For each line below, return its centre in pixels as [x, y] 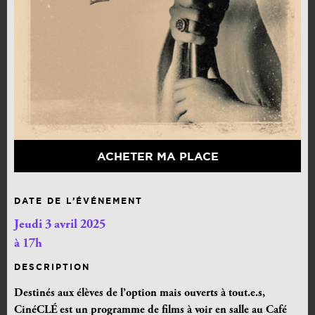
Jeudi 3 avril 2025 [60, 225]
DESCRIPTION [52, 267]
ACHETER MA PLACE [157, 156]
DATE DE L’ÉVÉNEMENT [78, 201]
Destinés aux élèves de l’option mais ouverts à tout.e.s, [140, 294]
